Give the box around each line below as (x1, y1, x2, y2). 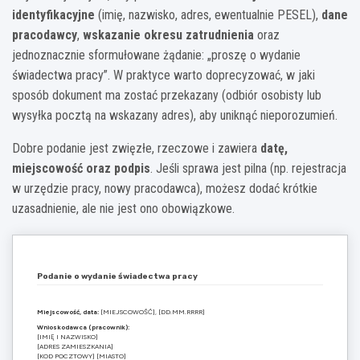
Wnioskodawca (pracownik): (37, 322, 129, 331)
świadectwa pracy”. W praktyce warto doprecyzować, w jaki (12, 67, 315, 83)
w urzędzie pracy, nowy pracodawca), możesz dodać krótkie (12, 180, 317, 196)
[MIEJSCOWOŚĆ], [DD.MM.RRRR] (99, 307, 205, 316)
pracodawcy (12, 27, 77, 43)
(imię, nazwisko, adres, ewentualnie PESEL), (95, 6, 321, 22)
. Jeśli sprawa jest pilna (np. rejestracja (150, 160, 346, 176)
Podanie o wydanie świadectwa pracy (37, 271, 198, 281)
